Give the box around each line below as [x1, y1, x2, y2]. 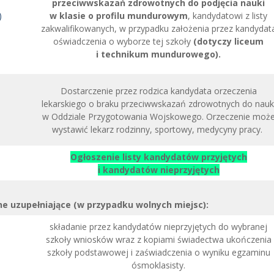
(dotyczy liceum [193, 35, 264, 47]
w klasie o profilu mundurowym [50, 10, 188, 21]
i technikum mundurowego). [96, 48, 221, 60]
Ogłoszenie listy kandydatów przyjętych [70, 151, 247, 163]
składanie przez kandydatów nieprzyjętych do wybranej [50, 221, 267, 232]
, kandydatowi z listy [188, 10, 267, 21]
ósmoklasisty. [131, 259, 185, 271]
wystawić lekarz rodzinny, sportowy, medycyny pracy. [52, 124, 265, 135]
